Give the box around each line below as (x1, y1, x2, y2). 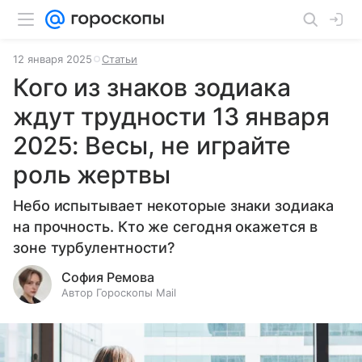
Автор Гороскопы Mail (61, 286, 176, 299)
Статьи (102, 53, 137, 65)
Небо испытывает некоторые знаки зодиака (13, 197, 334, 214)
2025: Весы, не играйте (13, 131, 291, 160)
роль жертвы (13, 160, 170, 189)
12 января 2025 (13, 53, 92, 65)
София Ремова (61, 269, 154, 285)
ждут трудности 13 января (13, 102, 330, 131)
